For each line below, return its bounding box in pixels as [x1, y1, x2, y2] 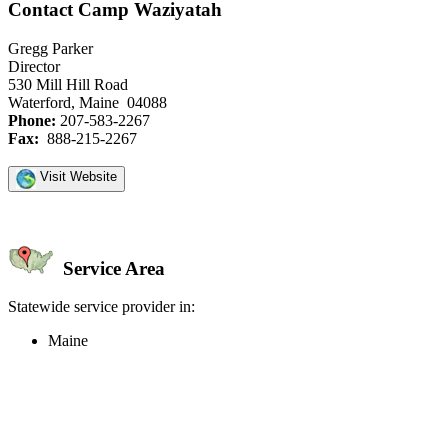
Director [8, 57, 60, 75]
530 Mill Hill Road [8, 75, 128, 93]
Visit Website [36, 168, 117, 184]
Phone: [8, 111, 56, 129]
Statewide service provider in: [8, 298, 195, 316]
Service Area [58, 257, 165, 279]
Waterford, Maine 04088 [8, 93, 167, 111]
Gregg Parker [8, 39, 93, 57]
